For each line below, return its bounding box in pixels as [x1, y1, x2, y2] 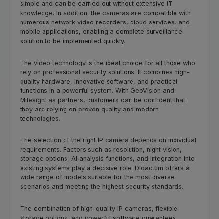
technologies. [20, 114, 60, 122]
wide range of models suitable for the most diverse [20, 174, 175, 181]
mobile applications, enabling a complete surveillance [20, 28, 182, 36]
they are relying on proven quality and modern [20, 105, 159, 113]
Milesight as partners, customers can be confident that [20, 96, 185, 104]
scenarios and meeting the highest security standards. [20, 183, 183, 191]
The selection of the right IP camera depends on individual [20, 136, 196, 144]
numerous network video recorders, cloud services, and [20, 19, 190, 26]
